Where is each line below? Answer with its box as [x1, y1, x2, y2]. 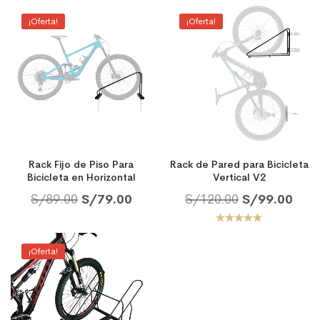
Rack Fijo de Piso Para [29, 157, 134, 171]
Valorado [221, 226, 256, 236]
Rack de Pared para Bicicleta [169, 157, 309, 171]
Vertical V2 [212, 170, 266, 184]
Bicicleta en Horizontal [26, 170, 136, 184]
